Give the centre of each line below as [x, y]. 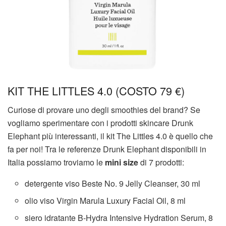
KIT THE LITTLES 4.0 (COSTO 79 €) [96, 90]
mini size [122, 162]
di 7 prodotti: [161, 162]
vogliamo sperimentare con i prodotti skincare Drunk [100, 123]
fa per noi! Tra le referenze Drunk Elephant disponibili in [107, 149]
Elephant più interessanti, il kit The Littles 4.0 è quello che [110, 136]
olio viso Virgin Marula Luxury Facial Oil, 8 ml [105, 201]
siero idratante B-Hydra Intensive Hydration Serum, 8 [119, 218]
